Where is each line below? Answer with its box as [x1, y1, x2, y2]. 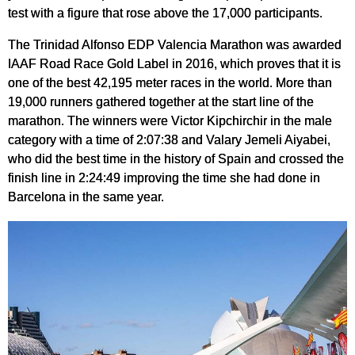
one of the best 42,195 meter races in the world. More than [8, 74, 332, 90]
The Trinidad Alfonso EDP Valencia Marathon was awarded [8, 36, 342, 52]
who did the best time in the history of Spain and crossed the [8, 151, 344, 166]
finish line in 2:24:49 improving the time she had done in [8, 170, 320, 185]
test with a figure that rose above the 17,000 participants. [8, 5, 323, 20]
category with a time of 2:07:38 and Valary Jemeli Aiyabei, [8, 132, 330, 147]
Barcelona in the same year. [8, 189, 164, 204]
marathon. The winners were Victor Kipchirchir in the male [8, 113, 332, 128]
